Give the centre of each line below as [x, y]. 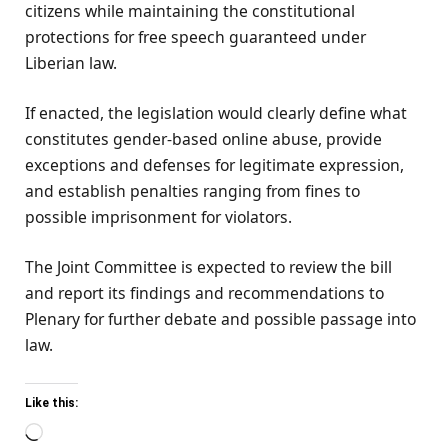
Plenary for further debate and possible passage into [220, 319]
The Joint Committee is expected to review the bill [208, 267]
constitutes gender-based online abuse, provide [203, 139]
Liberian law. [71, 63]
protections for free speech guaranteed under [195, 37]
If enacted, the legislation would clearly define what [216, 113]
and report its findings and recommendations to [204, 293]
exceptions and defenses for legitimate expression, [214, 165]
